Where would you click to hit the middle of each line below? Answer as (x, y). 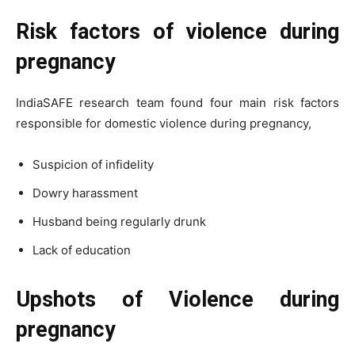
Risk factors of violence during (177, 31)
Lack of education (82, 250)
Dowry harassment (85, 193)
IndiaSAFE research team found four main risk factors (177, 102)
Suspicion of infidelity (93, 164)
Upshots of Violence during (177, 299)
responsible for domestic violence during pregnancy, (164, 123)
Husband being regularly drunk (119, 221)
